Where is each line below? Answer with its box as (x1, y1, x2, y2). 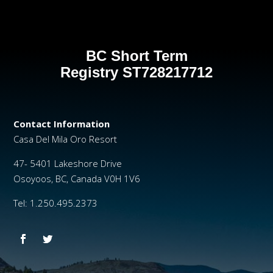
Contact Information (13, 117, 110, 130)
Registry (60, 63, 122, 80)
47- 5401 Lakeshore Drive (13, 157, 122, 169)
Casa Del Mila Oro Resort (13, 132, 118, 145)
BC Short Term (85, 47, 188, 64)
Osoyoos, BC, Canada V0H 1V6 (13, 172, 141, 185)
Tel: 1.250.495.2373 (13, 196, 98, 209)
